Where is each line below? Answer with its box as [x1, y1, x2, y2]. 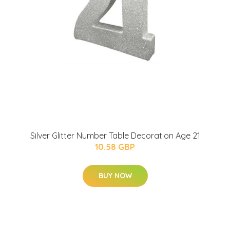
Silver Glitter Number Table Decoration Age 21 [30, 130, 200, 141]
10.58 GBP [95, 142, 135, 152]
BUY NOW [98, 171, 132, 181]
